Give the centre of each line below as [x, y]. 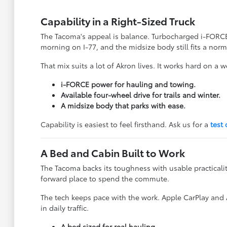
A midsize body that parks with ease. [123, 105]
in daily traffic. [64, 208]
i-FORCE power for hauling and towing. [128, 84]
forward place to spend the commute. [105, 178]
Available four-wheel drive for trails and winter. [140, 95]
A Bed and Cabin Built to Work [112, 153]
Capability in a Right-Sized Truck [118, 21]
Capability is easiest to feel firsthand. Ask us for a [125, 124]
